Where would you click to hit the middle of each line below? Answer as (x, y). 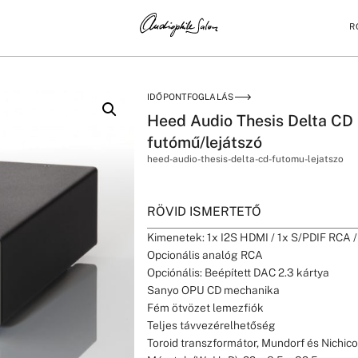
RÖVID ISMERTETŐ (205, 211)
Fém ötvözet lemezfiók (206, 307)
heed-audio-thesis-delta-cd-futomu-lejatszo (246, 159)
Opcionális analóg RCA (205, 255)
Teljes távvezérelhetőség (212, 325)
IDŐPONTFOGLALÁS (191, 96)
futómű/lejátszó (205, 142)
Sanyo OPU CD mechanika (214, 290)
